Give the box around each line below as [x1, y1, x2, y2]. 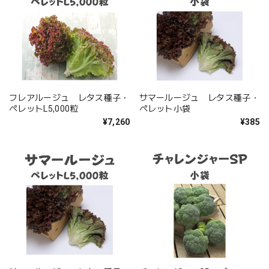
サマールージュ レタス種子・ [139, 93, 259, 103]
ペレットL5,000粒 [9, 104, 79, 113]
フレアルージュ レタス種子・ [9, 93, 130, 103]
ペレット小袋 [139, 104, 191, 113]
